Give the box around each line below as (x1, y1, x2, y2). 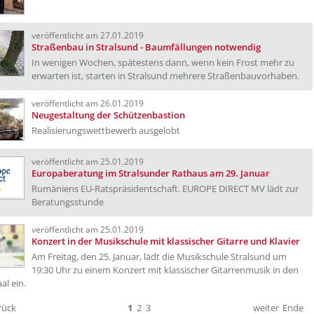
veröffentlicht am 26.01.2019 (32, 98, 144, 109)
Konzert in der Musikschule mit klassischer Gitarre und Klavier (32, 235, 300, 247)
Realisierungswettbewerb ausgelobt (32, 124, 180, 137)
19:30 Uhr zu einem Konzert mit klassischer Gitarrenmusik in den (32, 264, 299, 276)
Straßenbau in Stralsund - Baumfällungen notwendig (32, 41, 261, 53)
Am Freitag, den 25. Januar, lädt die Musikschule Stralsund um (32, 250, 287, 263)
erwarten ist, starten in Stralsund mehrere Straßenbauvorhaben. (32, 69, 299, 82)
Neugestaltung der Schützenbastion (32, 109, 185, 121)
